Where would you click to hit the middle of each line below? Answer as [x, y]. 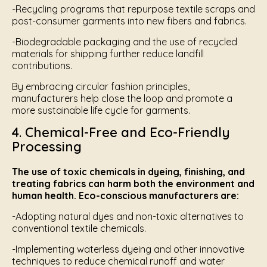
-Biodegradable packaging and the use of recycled [125, 42]
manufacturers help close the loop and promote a [122, 98]
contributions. [42, 66]
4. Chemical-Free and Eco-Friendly [121, 132]
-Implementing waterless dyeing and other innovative [128, 249]
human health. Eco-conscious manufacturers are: [125, 195]
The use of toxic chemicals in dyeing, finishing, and [128, 172]
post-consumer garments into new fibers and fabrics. [129, 21]
